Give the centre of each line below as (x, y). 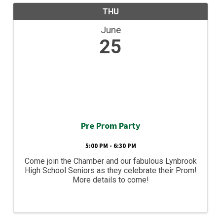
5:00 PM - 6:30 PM (110, 145)
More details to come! (110, 180)
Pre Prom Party (110, 125)
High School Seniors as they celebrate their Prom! (110, 170)
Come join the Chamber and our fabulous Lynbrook (110, 161)
